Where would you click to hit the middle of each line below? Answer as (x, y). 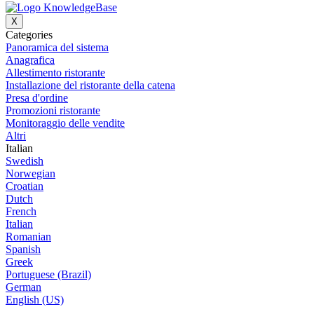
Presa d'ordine (37, 97)
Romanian (28, 236)
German (23, 287)
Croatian (25, 186)
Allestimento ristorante (55, 72)
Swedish (25, 161)
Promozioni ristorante (53, 110)
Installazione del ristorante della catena (90, 85)
